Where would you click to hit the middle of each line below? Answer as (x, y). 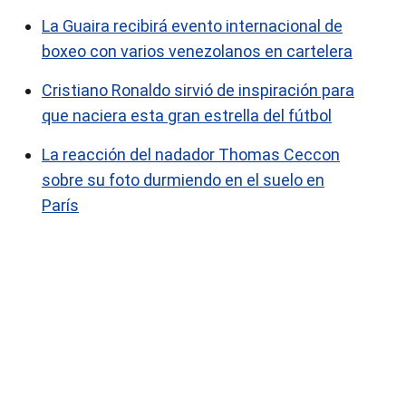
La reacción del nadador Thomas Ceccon (191, 155)
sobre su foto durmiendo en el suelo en (183, 180)
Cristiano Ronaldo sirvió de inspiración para (198, 90)
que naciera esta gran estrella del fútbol (187, 116)
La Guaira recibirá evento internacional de (192, 26)
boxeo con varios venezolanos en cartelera (197, 51)
